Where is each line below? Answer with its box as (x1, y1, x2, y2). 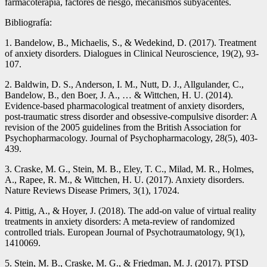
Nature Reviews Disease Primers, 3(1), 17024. (5, 185, 179, 195)
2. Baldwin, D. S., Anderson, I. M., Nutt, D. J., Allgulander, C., (5, 79, 244, 89)
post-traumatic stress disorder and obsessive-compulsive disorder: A (5, 111, 257, 122)
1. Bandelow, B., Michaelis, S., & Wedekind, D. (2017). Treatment (5, 37, 256, 48)
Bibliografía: (5, 17, 52, 27)
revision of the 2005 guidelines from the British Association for (5, 122, 241, 132)
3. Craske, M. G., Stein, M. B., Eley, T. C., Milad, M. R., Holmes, (5, 163, 254, 174)
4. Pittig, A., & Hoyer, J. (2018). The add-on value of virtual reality (5, 205, 256, 216)
